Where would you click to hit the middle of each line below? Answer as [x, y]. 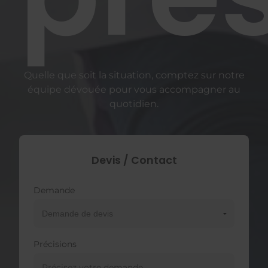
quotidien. [134, 104]
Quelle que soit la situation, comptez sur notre [134, 75]
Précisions [55, 244]
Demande [54, 191]
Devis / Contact [134, 161]
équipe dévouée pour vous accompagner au [134, 90]
